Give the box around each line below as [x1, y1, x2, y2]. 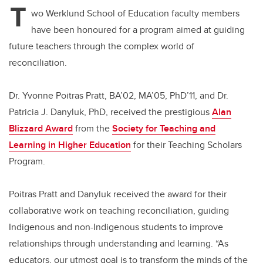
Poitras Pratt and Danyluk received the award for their [9, 187, 227, 201]
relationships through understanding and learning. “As [9, 237, 228, 251]
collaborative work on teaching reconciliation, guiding [9, 204, 229, 218]
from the [73, 122, 112, 136]
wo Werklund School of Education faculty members [31, 6, 240, 21]
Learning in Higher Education [9, 138, 131, 152]
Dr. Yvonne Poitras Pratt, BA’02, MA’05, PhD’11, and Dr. [9, 89, 228, 103]
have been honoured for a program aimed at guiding [31, 23, 245, 37]
